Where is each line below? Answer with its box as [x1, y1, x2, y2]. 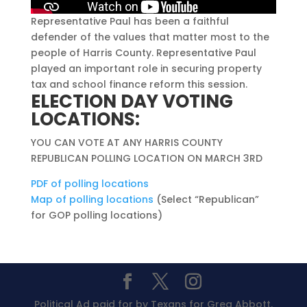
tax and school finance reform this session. [30, 77, 247, 91]
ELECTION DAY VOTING [30, 88, 233, 114]
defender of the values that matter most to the [30, 29, 269, 44]
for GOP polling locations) [30, 208, 162, 222]
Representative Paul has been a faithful [30, 14, 229, 28]
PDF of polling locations [30, 176, 149, 191]
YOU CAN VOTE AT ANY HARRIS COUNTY [30, 135, 223, 149]
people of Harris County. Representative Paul [30, 45, 256, 60]
